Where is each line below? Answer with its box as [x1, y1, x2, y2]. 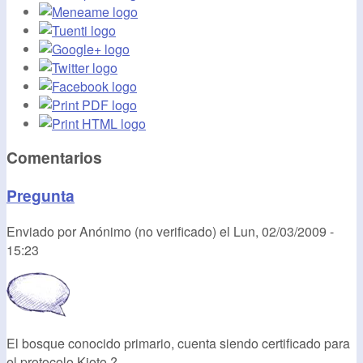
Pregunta [6, 183, 75, 207]
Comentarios [6, 145, 102, 169]
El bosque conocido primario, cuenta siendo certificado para [6, 333, 350, 352]
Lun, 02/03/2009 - [233, 221, 334, 241]
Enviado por [6, 221, 79, 241]
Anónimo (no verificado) [79, 221, 216, 241]
